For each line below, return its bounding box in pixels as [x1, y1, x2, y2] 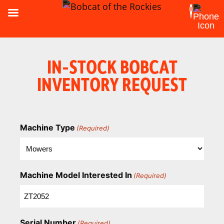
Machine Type [20, 122, 75, 132]
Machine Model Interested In [20, 170, 132, 180]
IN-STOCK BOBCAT [46, 54, 177, 78]
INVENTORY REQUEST [37, 71, 187, 96]
